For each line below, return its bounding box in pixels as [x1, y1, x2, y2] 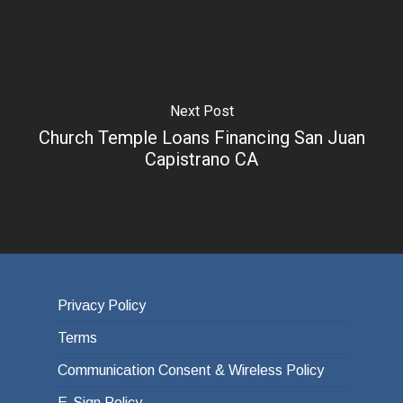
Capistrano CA [145, 148, 258, 171]
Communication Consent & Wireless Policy [58, 363, 324, 378]
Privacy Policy [58, 298, 146, 313]
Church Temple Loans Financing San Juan [38, 127, 365, 149]
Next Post [169, 103, 234, 121]
